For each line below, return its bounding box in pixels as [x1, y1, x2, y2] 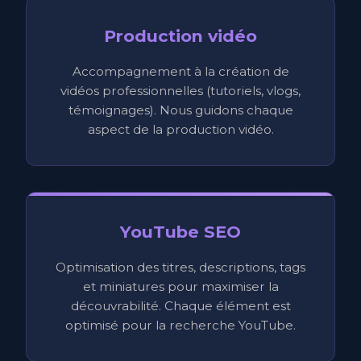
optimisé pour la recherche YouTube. [65, 317, 296, 333]
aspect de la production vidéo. [87, 122, 274, 137]
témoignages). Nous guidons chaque [68, 102, 293, 118]
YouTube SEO [120, 222, 241, 242]
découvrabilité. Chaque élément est [70, 298, 291, 313]
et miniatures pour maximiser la [82, 279, 279, 294]
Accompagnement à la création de [72, 64, 289, 79]
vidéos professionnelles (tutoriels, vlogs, [60, 83, 301, 98]
